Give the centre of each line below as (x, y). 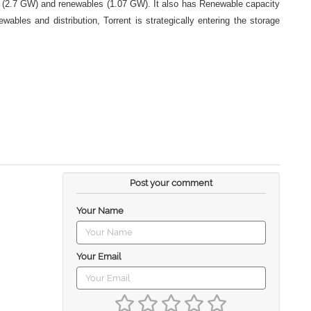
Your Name (100, 211)
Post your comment (171, 183)
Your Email (99, 256)
